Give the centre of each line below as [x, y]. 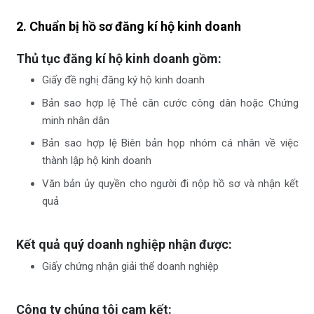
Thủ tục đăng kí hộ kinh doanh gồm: [118, 58]
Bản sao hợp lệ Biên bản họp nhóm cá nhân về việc [170, 143]
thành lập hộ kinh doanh [97, 161]
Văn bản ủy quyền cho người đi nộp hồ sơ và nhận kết [170, 183]
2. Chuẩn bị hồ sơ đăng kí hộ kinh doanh [128, 27]
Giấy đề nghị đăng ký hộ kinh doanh [123, 80]
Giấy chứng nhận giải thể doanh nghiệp [130, 266]
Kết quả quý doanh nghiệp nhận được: [124, 245]
